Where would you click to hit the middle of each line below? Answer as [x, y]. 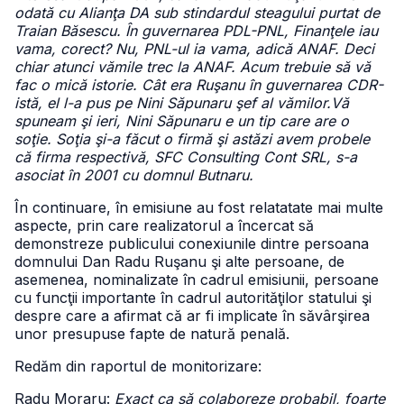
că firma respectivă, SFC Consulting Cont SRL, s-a [186, 157]
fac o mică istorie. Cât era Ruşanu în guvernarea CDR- [199, 85]
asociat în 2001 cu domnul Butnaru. [134, 175]
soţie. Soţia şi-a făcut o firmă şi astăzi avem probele [192, 139]
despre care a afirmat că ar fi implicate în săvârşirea [192, 316]
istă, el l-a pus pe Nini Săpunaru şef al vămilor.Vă [182, 103]
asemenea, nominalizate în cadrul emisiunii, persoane [197, 280]
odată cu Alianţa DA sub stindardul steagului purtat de [197, 13]
